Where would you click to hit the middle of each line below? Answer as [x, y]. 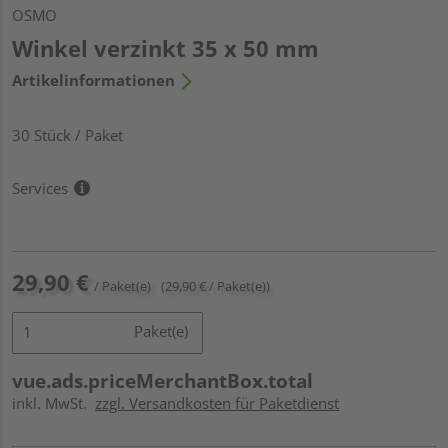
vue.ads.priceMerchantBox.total [162, 380]
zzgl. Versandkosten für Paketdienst [217, 402]
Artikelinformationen [93, 79]
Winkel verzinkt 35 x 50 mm [165, 47]
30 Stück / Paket [67, 134]
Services [40, 187]
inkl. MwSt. [53, 402]
